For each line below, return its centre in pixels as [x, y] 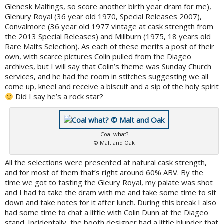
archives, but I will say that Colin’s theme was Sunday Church [108, 67]
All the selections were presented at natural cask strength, [106, 163]
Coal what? [114, 134]
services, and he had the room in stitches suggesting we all [107, 77]
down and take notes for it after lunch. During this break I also [111, 203]
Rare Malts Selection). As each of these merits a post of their [110, 47]
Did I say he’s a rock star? [59, 97]
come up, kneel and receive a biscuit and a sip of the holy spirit [112, 87]
